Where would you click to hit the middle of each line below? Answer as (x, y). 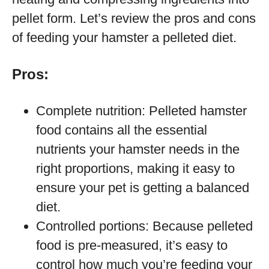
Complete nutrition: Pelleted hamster (141, 111)
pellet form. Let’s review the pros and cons (134, 18)
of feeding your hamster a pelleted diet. (124, 38)
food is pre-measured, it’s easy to (132, 245)
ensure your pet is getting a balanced (143, 188)
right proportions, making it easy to (135, 168)
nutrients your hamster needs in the (138, 149)
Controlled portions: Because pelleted (144, 226)
